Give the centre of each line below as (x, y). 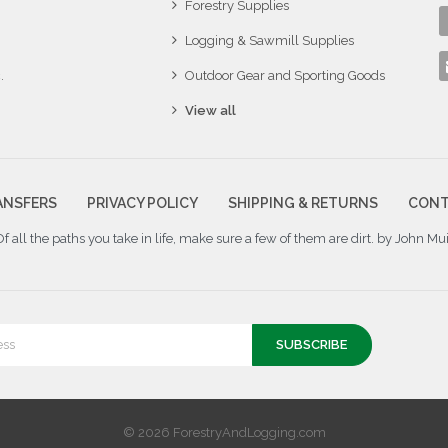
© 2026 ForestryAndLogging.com (224, 433)
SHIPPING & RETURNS (302, 202)
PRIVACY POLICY (143, 202)
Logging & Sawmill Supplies (270, 40)
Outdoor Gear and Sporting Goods (285, 75)
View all (211, 110)
